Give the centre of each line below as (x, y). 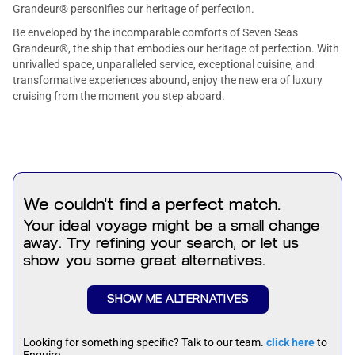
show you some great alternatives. (144, 261)
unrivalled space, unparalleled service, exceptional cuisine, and (164, 64)
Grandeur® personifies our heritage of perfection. (134, 9)
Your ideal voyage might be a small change (172, 226)
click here (290, 342)
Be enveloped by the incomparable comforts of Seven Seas (155, 32)
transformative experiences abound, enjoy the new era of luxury (168, 80)
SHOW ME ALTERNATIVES (177, 299)
